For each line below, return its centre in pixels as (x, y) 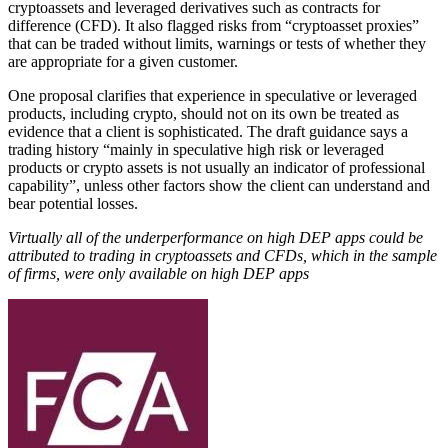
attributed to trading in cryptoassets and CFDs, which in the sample (222, 255)
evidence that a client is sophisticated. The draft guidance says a (208, 131)
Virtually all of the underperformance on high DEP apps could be (215, 237)
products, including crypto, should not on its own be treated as (203, 113)
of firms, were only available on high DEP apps (158, 273)
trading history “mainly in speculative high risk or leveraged (196, 149)
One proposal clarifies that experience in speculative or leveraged (212, 95)
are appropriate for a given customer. (123, 61)
